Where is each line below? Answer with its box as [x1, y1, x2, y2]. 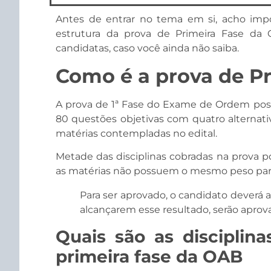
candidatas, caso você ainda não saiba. [56, 42, 239, 54]
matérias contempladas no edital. [56, 127, 217, 139]
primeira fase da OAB [56, 246, 243, 267]
